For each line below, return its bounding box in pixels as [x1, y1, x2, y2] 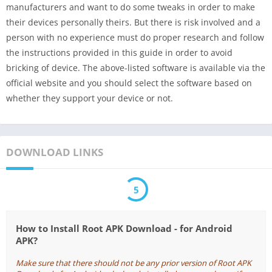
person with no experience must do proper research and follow [6, 32, 264, 44]
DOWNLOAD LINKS [6, 145, 103, 160]
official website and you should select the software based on [6, 77, 252, 89]
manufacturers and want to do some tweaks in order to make [6, 1, 255, 13]
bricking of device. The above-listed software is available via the [6, 62, 265, 74]
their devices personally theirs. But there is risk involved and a [6, 16, 260, 29]
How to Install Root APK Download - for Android [16, 222, 233, 235]
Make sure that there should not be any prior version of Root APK [16, 257, 251, 269]
